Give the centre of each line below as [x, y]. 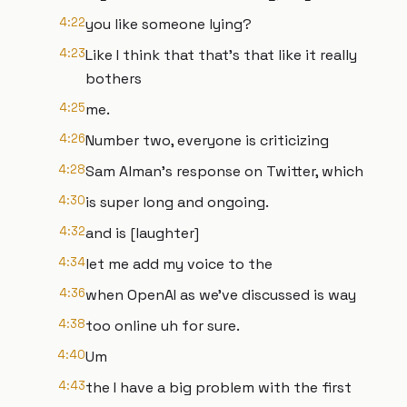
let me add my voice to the [179, 264]
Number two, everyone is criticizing [207, 140]
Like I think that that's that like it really [221, 55]
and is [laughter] [142, 233]
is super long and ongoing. [177, 202]
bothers [114, 79]
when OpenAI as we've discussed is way [221, 295]
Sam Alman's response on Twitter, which [224, 171]
